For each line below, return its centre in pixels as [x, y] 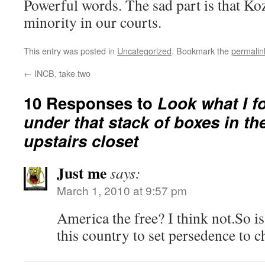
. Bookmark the [201, 51]
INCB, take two [61, 73]
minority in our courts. [93, 22]
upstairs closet [81, 140]
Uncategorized [144, 51]
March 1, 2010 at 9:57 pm [122, 190]
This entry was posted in [70, 51]
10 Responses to [91, 103]
